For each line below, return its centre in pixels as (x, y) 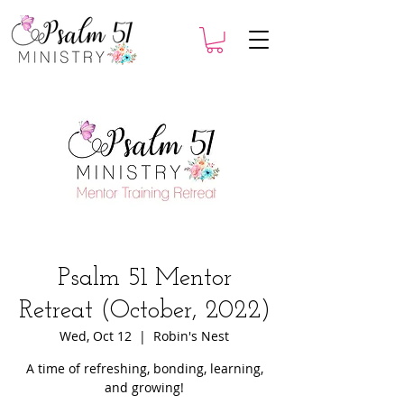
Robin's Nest (191, 335)
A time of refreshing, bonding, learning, (144, 368)
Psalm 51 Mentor (144, 278)
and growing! (144, 387)
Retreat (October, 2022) (144, 311)
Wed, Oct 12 (96, 335)
